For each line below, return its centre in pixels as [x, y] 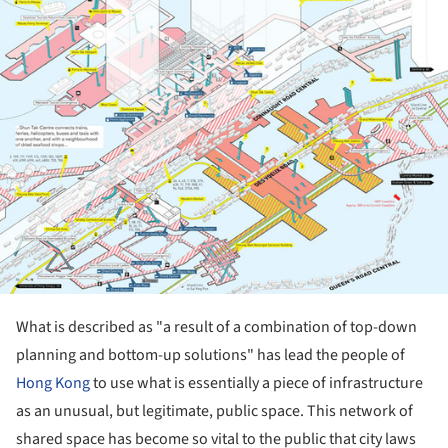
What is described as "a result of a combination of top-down [216, 326]
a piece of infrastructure [341, 382]
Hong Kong [53, 382]
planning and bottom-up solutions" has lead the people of [210, 354]
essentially [223, 382]
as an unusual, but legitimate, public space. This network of [214, 410]
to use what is [139, 382]
